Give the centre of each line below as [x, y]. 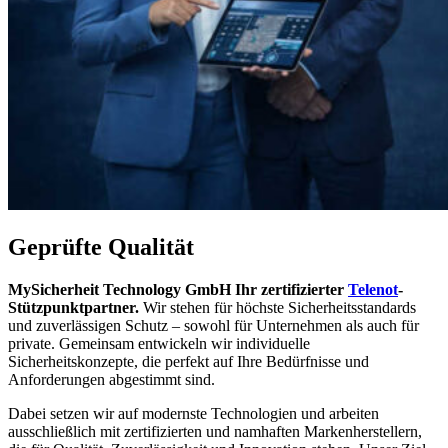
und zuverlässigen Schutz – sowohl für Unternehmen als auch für [213, 326]
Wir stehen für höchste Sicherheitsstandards [277, 308]
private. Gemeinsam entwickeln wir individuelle [159, 344]
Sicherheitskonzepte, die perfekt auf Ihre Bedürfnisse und [188, 362]
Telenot [373, 290]
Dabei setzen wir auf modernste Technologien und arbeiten [193, 414]
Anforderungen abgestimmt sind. [111, 380]
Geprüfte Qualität [101, 247]
